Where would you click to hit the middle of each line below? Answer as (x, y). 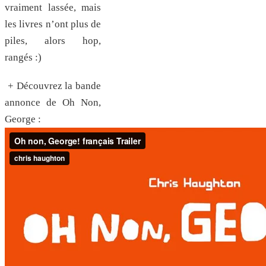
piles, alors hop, (53, 40)
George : (23, 119)
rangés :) (23, 57)
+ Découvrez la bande (54, 86)
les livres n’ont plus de (53, 24)
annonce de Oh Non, (53, 102)
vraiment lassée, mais (53, 7)
